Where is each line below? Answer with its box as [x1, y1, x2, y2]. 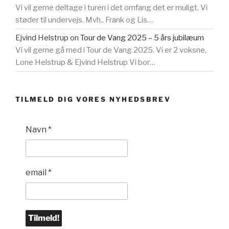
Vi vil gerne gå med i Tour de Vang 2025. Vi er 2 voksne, [15, 45, 207, 55]
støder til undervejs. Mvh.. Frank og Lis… [15, 15, 153, 25]
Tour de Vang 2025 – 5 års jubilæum [80, 33, 204, 43]
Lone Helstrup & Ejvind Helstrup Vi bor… [15, 58, 155, 67]
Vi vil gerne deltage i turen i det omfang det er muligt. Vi [15, 3, 208, 13]
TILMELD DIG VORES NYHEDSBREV [15, 95, 171, 104]
